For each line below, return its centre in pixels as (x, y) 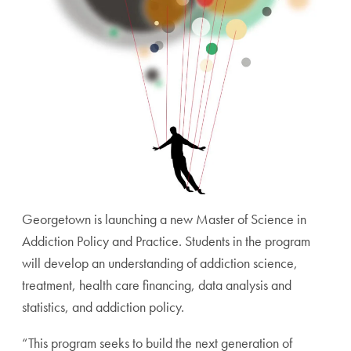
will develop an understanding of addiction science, (160, 263)
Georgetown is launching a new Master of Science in (164, 219)
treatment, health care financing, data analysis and (157, 285)
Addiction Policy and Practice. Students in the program (166, 241)
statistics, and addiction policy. (103, 307)
